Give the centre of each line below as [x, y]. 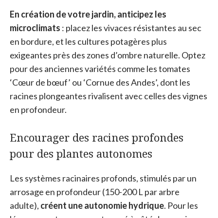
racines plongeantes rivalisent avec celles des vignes [109, 96]
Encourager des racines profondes [97, 137]
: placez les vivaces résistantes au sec [131, 27]
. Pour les [181, 205]
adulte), [25, 205]
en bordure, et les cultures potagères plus [88, 41]
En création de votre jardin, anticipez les [88, 14]
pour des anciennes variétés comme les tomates [100, 68]
